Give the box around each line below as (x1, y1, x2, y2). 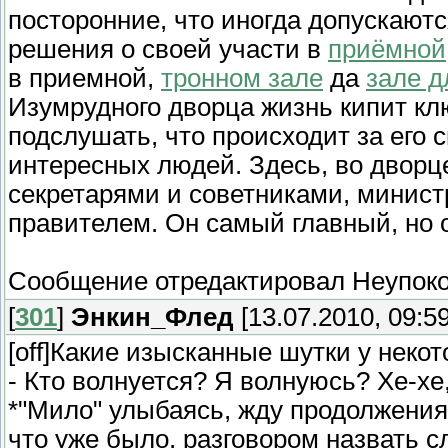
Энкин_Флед (71, 302, 234, 331)
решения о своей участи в (8, 34, 328, 63)
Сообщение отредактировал (8, 266, 352, 295)
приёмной (328, 34, 446, 63)
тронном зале (161, 63, 323, 92)
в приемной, (8, 63, 161, 92)
